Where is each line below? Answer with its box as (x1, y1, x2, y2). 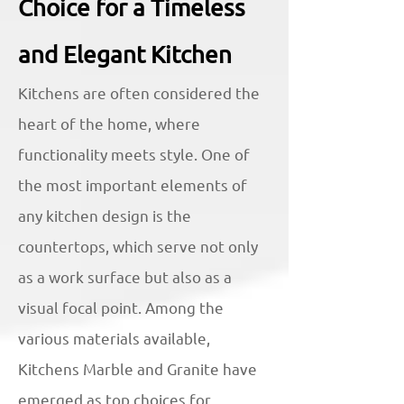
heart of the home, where (18, 109, 200, 138)
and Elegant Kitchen (18, 32, 232, 76)
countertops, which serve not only (18, 232, 258, 261)
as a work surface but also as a (18, 262, 232, 291)
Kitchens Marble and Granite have (18, 354, 257, 383)
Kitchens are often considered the (18, 78, 260, 107)
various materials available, (18, 324, 210, 353)
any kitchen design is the (18, 201, 191, 230)
